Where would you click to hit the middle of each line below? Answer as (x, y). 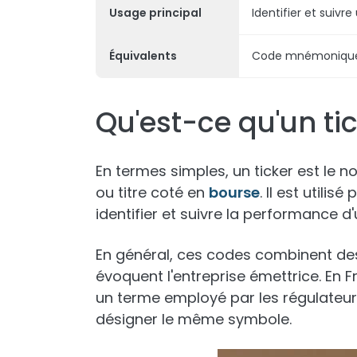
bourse (234, 192)
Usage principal (155, 13)
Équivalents (143, 56)
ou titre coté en (152, 192)
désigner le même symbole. (194, 319)
